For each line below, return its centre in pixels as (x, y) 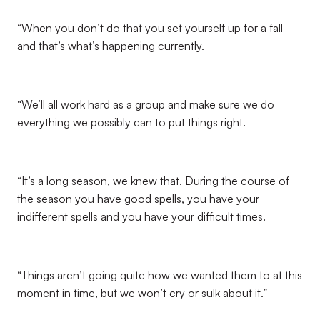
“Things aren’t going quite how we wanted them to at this (160, 275)
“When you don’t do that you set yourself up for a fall (150, 28)
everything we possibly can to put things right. (131, 122)
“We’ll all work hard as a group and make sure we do (146, 104)
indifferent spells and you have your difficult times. (141, 216)
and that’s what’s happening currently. (111, 46)
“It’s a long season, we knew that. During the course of (153, 181)
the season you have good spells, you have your (138, 199)
